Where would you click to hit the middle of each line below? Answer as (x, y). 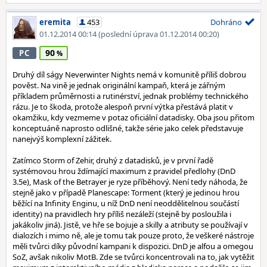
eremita (55, 22)
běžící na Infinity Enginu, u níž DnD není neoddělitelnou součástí (126, 203)
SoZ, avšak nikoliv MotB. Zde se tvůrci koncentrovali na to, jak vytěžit (133, 257)
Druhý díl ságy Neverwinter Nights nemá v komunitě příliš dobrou (129, 74)
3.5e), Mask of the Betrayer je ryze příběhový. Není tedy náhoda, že (130, 182)
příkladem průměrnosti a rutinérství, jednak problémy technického (131, 96)
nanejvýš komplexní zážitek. (62, 139)
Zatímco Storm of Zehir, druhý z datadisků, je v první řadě (113, 160)
